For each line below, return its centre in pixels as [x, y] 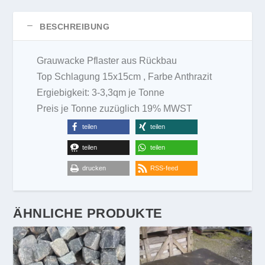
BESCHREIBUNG [75, 27]
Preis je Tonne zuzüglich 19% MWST [115, 109]
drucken [94, 168]
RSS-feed [164, 168]
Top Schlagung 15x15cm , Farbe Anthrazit [125, 77]
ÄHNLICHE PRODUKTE [88, 214]
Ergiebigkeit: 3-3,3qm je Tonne [101, 93]
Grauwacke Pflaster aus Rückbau [107, 61]
